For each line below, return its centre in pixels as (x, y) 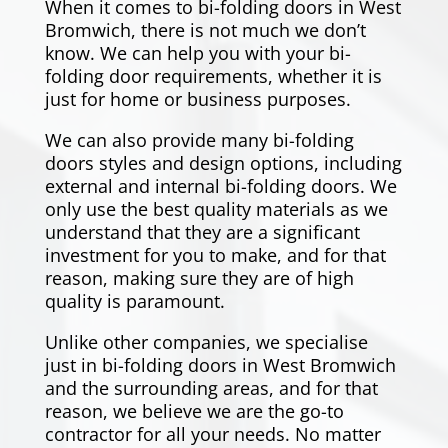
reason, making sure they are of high (199, 278)
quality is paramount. (134, 301)
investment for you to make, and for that (215, 255)
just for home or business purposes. (197, 99)
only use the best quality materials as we (216, 209)
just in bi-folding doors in (153, 365)
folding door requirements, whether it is (213, 76)
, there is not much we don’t (248, 30)
